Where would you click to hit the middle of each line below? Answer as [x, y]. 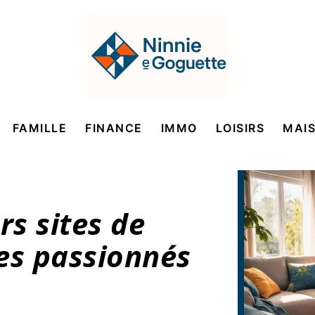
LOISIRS [240, 128]
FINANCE [114, 128]
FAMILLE [39, 128]
